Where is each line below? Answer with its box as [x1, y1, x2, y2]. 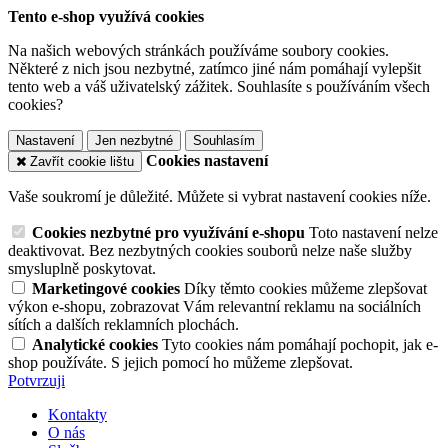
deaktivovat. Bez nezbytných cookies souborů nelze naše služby [8, 242, 412, 259]
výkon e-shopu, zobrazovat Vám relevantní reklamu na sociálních [8, 298, 421, 315]
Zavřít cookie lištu [30, 154, 134, 169]
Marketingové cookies [32, 280, 184, 297]
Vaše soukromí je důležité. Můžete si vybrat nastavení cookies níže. [8, 188, 431, 205]
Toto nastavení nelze [309, 224, 438, 241]
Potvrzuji [8, 372, 65, 389]
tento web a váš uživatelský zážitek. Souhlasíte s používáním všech [8, 78, 430, 95]
